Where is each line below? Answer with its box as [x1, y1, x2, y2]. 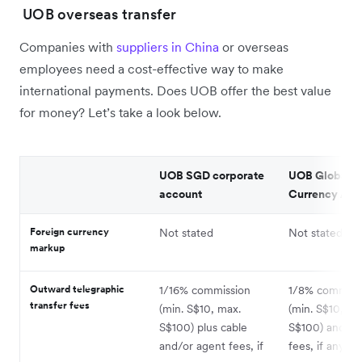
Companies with [19, 39, 116, 55]
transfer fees [30, 299, 90, 311]
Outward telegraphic [30, 283, 124, 295]
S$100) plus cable [159, 320, 247, 335]
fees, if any [288, 339, 344, 353]
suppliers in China [116, 39, 219, 55]
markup [30, 242, 65, 254]
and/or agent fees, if [159, 339, 263, 353]
